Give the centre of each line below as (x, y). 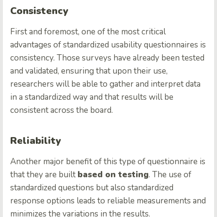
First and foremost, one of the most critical (88, 31)
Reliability (36, 140)
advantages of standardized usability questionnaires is (108, 45)
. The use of (170, 174)
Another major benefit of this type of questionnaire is (108, 161)
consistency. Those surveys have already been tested (107, 58)
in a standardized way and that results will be (92, 97)
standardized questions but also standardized (92, 187)
